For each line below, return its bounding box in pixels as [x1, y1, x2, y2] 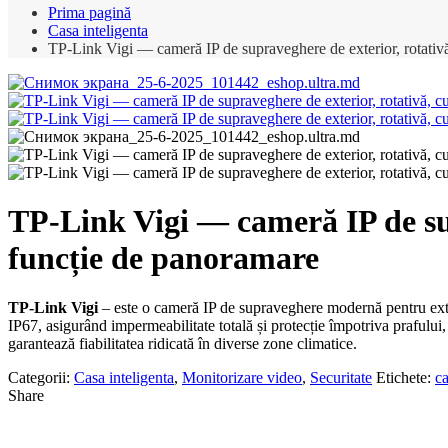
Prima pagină [48, 3, 131, 21]
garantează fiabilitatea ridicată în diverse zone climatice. [8, 334, 357, 352]
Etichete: [376, 368, 435, 386]
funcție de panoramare [8, 240, 319, 277]
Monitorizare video [182, 368, 302, 386]
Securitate [310, 368, 372, 386]
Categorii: [8, 368, 74, 386]
